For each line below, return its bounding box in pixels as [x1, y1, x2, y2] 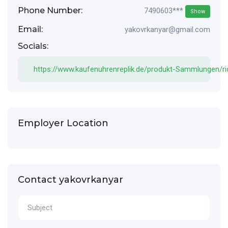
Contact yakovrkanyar [18, 174, 123, 185]
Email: [18, 24, 43, 34]
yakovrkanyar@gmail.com [125, 24, 210, 34]
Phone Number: [18, 6, 82, 16]
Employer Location [18, 117, 108, 129]
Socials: [18, 41, 48, 51]
